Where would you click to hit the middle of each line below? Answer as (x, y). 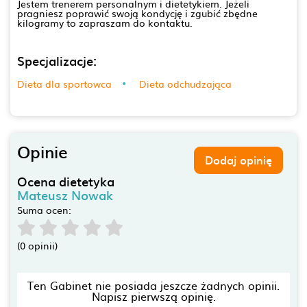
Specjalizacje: (57, 60)
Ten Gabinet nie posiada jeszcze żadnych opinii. (153, 285)
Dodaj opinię (238, 159)
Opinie (42, 151)
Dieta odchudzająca (185, 83)
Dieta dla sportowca (64, 83)
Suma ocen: (44, 209)
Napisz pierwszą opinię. (153, 296)
